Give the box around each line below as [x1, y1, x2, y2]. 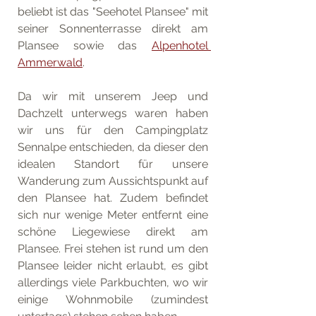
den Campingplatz [103, 123, 208, 137]
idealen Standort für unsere [18, 157, 208, 171]
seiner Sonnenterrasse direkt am [18, 21, 208, 35]
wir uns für [18, 123, 104, 137]
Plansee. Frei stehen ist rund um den [18, 241, 208, 255]
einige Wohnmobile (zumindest [18, 292, 208, 306]
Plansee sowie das [18, 38, 152, 52]
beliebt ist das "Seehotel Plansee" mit [18, 4, 208, 18]
